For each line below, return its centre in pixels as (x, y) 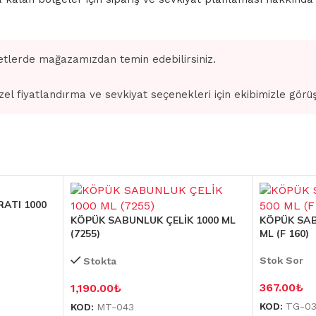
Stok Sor (282, 260)
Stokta (99, 261)
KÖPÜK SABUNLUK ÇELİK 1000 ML (153, 220)
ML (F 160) (285, 233)
